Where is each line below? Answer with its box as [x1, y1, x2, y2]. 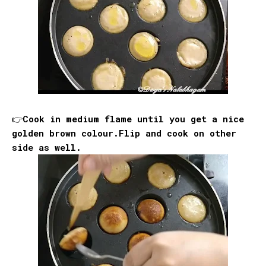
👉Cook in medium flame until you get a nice [12, 112, 244, 125]
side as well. [12, 141, 81, 153]
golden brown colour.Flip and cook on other [12, 126, 236, 139]
